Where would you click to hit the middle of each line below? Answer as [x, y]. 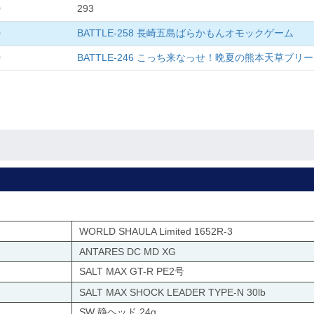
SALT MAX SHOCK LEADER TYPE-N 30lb [172, 293]
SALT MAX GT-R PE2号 [132, 272]
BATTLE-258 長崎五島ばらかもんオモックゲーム [185, 33]
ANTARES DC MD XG [128, 252]
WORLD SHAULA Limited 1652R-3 [156, 232]
